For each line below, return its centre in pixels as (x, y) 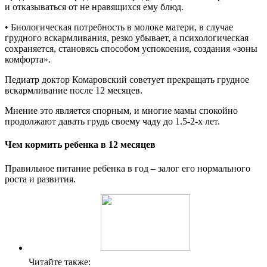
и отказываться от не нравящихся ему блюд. (94, 7)
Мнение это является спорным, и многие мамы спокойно (121, 111)
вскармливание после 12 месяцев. (74, 91)
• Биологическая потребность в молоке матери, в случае (119, 27)
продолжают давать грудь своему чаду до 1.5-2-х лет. (112, 122)
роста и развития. (40, 179)
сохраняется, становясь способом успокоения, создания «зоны (131, 49)
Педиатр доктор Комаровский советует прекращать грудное (127, 80)
